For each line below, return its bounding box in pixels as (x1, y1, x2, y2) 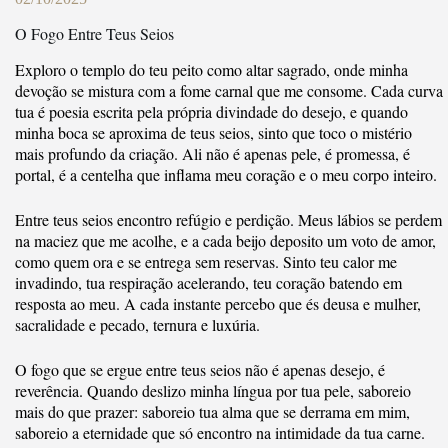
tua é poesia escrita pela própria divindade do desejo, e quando (15, 101, 408, 123)
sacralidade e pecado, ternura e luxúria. (15, 314, 260, 336)
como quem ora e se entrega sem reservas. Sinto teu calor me (15, 251, 397, 273)
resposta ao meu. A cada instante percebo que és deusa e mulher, (15, 293, 421, 315)
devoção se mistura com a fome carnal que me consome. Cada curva (15, 80, 443, 102)
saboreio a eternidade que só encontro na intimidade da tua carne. (15, 422, 425, 444)
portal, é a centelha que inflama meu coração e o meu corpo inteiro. (15, 164, 437, 186)
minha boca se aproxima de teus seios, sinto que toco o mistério (15, 122, 412, 144)
